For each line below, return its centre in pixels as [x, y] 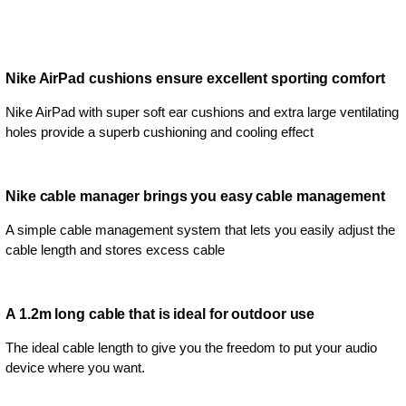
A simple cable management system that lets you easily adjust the [200, 230]
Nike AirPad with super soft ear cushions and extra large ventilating [202, 112]
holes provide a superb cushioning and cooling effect [159, 132]
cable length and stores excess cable [115, 250]
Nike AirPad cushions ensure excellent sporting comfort [195, 78]
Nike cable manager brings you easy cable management [195, 196]
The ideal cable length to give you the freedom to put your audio [191, 348]
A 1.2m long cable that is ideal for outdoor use [160, 314]
